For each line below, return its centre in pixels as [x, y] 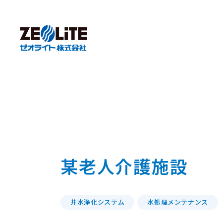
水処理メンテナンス [178, 202]
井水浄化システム [98, 202]
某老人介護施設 [124, 166]
